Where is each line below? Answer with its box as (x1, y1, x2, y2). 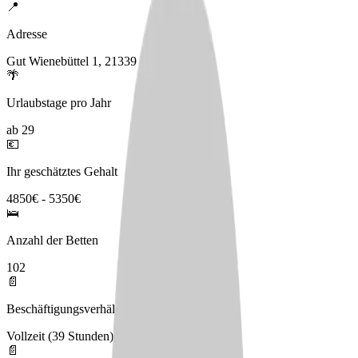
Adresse (6, 27, 47, 42)
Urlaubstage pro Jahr (6, 96, 111, 110)
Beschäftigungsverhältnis (6, 302, 133, 316)
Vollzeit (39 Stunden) (6, 329, 113, 344)
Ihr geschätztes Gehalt (6, 165, 117, 179)
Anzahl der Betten (6, 233, 98, 248)
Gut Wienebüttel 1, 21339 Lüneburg (6, 54, 189, 69)
